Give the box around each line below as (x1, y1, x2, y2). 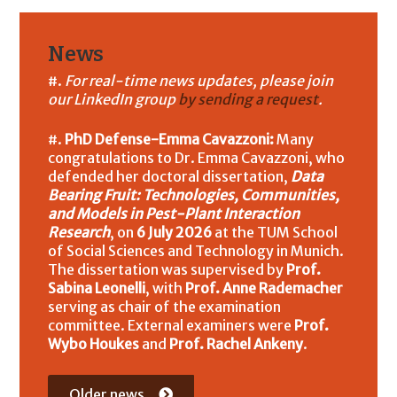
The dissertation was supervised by (48, 261, 287, 278)
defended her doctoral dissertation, (48, 167, 292, 185)
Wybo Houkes (48, 335, 140, 353)
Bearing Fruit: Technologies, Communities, (48, 186, 340, 204)
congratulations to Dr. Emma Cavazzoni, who (48, 149, 346, 167)
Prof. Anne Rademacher (185, 279, 344, 297)
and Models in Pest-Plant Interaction (48, 205, 300, 222)
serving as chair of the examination (48, 298, 282, 315)
